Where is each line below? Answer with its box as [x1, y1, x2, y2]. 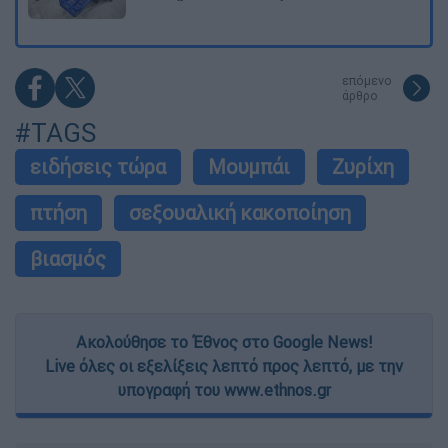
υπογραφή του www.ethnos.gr [117, 380, 331, 401]
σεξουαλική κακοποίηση [129, 200, 351, 226]
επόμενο [342, 73, 392, 89]
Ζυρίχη [332, 154, 394, 180]
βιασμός [30, 246, 106, 272]
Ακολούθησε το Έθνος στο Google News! [76, 332, 372, 353]
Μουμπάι [208, 154, 290, 180]
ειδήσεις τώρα [30, 154, 166, 180]
